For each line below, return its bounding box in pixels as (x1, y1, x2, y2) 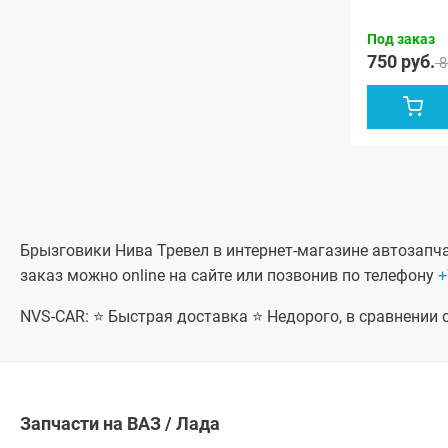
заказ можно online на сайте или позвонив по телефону (20, 266, 438, 286)
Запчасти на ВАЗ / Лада (20, 413, 220, 435)
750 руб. (367, 50, 435, 72)
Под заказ (367, 30, 435, 47)
